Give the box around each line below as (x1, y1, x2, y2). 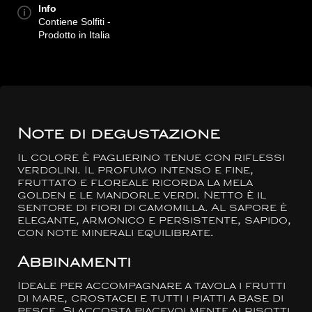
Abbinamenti (17, 256, 131, 270)
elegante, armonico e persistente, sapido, (17, 216, 291, 226)
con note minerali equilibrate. (17, 228, 214, 239)
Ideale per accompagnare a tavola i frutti (17, 281, 286, 292)
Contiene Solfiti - (38, 16, 111, 27)
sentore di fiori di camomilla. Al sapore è (17, 203, 287, 214)
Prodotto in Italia (38, 29, 110, 40)
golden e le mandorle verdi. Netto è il (17, 191, 266, 201)
